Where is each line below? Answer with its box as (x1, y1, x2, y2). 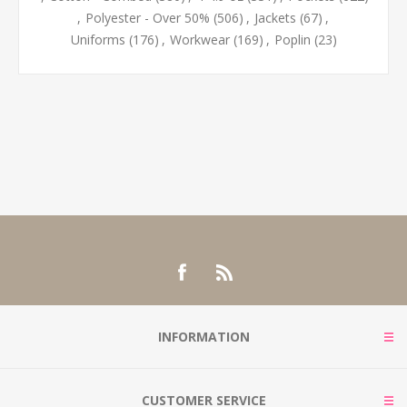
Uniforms (70, 31, 125, 49)
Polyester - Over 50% (84, 9, 210, 27)
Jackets (253, 9, 296, 27)
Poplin (273, 31, 311, 49)
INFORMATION (157, 328, 250, 346)
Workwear (169, 31, 230, 49)
